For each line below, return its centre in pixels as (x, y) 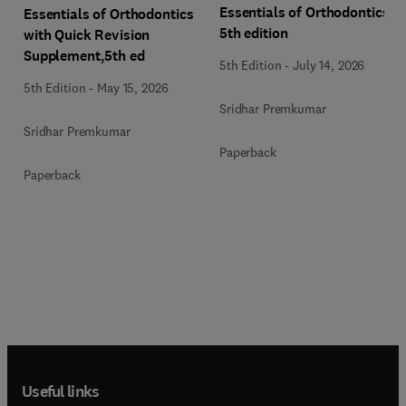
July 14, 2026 (329, 65)
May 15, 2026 (133, 88)
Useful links (61, 391)
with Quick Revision (87, 35)
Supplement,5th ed (84, 56)
